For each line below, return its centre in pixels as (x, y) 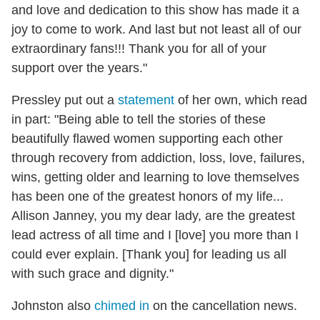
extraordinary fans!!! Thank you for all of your (139, 49)
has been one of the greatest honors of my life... (147, 197)
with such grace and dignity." (92, 274)
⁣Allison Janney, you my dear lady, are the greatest (153, 216)
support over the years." (79, 68)
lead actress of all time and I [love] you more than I (155, 235)
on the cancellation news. (223, 306)
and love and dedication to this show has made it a (155, 10)
